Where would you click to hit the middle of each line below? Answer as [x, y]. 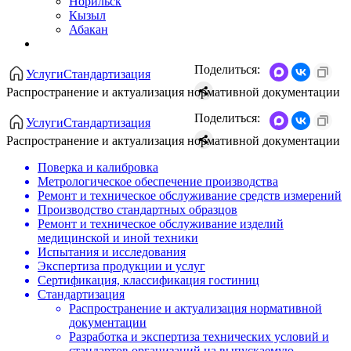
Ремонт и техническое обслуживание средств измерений [190, 196]
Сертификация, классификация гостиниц [148, 280]
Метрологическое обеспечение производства [158, 182]
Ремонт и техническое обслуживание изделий [161, 224]
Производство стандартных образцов [138, 210]
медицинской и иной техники [118, 238]
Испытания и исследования [112, 252]
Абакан [89, 30]
